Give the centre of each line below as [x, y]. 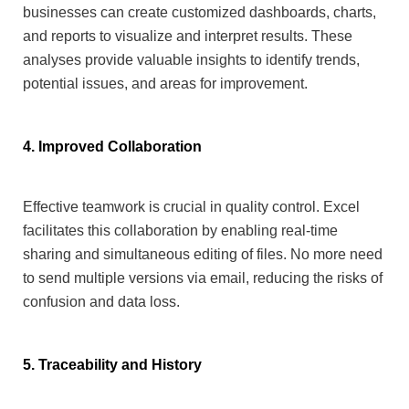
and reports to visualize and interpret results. [167, 36]
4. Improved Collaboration [112, 146]
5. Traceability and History [112, 364]
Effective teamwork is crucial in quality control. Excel [191, 206]
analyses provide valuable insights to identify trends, [191, 59]
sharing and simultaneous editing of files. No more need [203, 254]
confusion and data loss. [101, 301]
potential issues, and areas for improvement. [165, 83]
